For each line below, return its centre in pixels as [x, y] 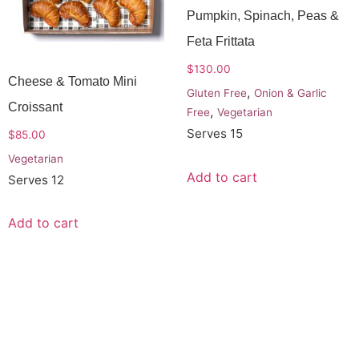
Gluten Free [216, 93]
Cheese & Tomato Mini [73, 82]
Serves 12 [36, 179]
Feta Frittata [220, 42]
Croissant [35, 107]
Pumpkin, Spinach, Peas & [262, 16]
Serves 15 [214, 134]
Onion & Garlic [290, 93]
